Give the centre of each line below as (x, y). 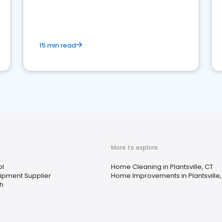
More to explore (135, 147)
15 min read (57, 45)
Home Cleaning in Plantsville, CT (162, 167)
